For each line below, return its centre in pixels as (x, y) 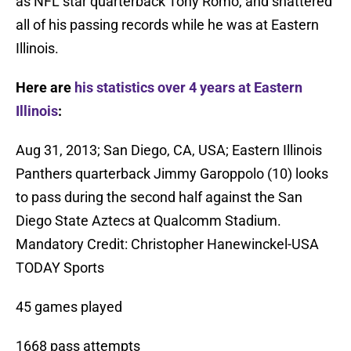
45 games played (69, 307)
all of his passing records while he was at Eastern (167, 25)
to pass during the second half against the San (159, 197)
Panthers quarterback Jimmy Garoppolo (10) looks (172, 174)
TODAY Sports (60, 268)
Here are (45, 88)
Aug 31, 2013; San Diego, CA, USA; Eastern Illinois (169, 150)
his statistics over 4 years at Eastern (188, 88)
